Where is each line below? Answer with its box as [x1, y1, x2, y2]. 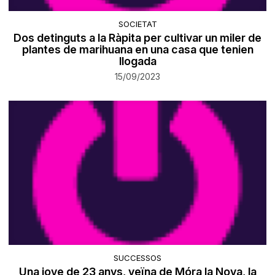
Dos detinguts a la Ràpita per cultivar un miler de [14, 31, 261, 45]
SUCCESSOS [114, 253, 161, 263]
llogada [118, 55, 157, 68]
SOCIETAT [118, 19, 157, 29]
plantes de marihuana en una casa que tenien [21, 43, 254, 56]
